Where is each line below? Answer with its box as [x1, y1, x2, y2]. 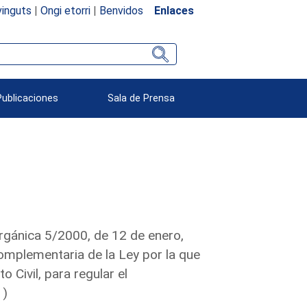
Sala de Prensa [108, 92, 175, 104]
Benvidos [99, 3, 143, 17]
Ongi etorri [40, 3, 90, 17]
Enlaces [153, 3, 194, 17]
